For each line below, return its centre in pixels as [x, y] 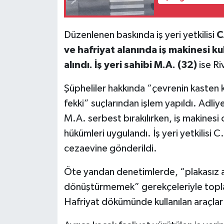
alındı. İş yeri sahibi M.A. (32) [131, 65]
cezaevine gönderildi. [110, 149]
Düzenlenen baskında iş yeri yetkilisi [140, 35]
